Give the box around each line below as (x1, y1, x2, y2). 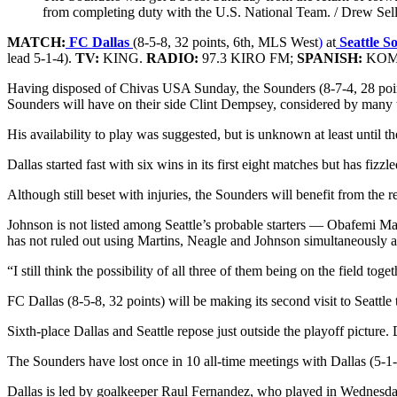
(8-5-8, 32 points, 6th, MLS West (133, 34, 318, 50)
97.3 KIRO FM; (198, 50, 297, 66)
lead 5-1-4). (7, 50, 75, 66)
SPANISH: (297, 50, 362, 66)
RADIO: (146, 50, 198, 66)
